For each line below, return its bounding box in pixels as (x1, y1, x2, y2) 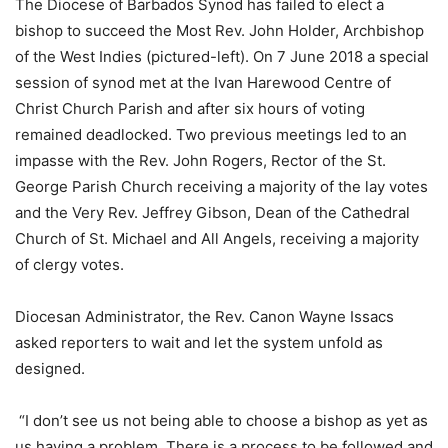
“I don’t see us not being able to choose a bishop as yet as (15, 411, 428, 431)
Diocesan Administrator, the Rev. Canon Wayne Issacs (15, 307, 394, 327)
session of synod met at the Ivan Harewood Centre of (15, 73, 391, 93)
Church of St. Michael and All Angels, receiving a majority (15, 229, 419, 249)
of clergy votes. (15, 255, 124, 275)
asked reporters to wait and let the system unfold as (15, 333, 383, 353)
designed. (15, 359, 85, 379)
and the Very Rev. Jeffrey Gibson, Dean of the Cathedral (15, 203, 410, 223)
